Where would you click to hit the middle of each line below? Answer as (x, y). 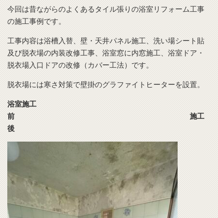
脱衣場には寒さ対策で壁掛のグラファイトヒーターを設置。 (106, 85)
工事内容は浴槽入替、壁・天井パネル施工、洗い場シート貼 (106, 41)
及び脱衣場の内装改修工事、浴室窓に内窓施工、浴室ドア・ (106, 53)
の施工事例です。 (36, 21)
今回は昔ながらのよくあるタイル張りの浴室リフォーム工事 (106, 9)
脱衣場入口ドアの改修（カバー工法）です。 (80, 65)
